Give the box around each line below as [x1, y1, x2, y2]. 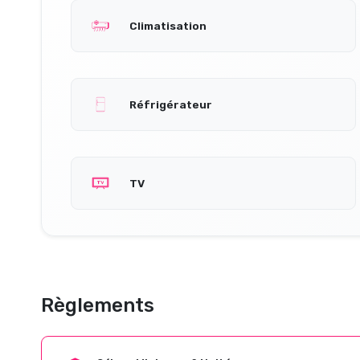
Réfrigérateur [129, 97, 212, 111]
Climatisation [129, 18, 207, 32]
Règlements [41, 294, 154, 317]
